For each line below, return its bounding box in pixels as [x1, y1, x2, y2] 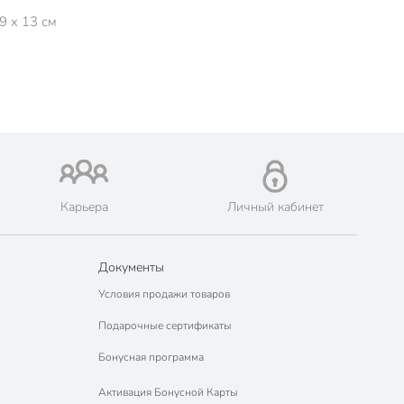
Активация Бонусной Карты [97, 384, 238, 399]
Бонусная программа [97, 350, 204, 365]
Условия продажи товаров [97, 287, 230, 302]
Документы [97, 259, 164, 277]
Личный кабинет [226, 198, 324, 216]
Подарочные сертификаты [97, 318, 232, 334]
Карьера [60, 198, 108, 216]
